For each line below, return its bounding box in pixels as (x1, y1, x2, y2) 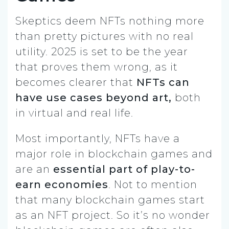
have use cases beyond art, (15, 91, 172, 104)
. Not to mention (108, 178, 197, 191)
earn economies (15, 178, 108, 191)
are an (15, 163, 53, 175)
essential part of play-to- (53, 163, 195, 175)
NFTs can (136, 76, 190, 88)
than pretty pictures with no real (15, 30, 194, 42)
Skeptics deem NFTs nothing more (15, 14, 204, 27)
